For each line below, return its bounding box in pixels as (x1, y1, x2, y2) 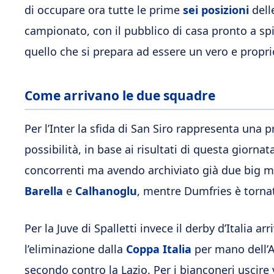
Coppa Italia (126, 241, 191, 256)
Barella (24, 183, 63, 198)
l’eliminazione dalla (24, 241, 126, 256)
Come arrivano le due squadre (24, 87, 215, 105)
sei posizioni (183, 2, 249, 18)
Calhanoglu (75, 183, 137, 198)
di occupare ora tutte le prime (24, 2, 183, 18)
